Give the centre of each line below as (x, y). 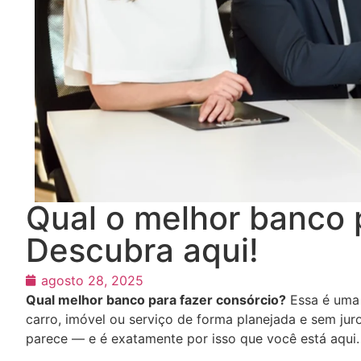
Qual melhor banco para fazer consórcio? (156, 299)
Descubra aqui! (142, 250)
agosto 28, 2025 (92, 280)
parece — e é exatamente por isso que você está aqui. (193, 338)
